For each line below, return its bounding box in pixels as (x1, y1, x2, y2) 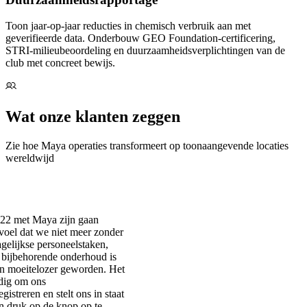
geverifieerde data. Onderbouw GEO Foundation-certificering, (5, 32, 275, 45)
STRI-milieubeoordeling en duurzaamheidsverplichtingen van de (5, 45, 285, 57)
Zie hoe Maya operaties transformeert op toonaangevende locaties (5, 140, 288, 152)
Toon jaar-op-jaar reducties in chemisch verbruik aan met (5, 20, 251, 32)
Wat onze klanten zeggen (5, 108, 180, 126)
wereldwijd (5, 152, 54, 164)
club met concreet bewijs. (5, 57, 115, 69)
